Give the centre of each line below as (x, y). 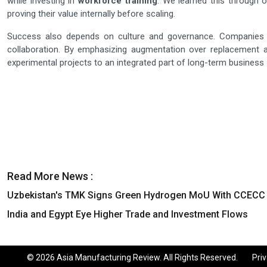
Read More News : (50, 176)
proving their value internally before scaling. (91, 14)
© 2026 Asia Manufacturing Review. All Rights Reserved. (139, 258)
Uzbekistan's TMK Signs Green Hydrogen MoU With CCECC (136, 195)
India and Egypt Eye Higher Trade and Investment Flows (128, 215)
